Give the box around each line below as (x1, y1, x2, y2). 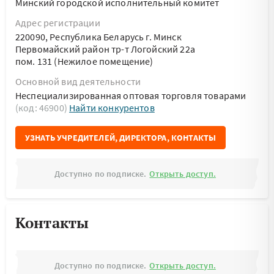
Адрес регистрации (15, 17, 100, 29)
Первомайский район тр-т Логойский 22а (15, 43, 195, 55)
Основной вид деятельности (15, 75, 141, 87)
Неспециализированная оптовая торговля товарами (15, 89, 246, 102)
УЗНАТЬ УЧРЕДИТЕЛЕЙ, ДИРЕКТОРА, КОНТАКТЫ (25, 132, 217, 143)
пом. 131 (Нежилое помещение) (15, 55, 154, 67)
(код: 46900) (15, 102, 70, 114)
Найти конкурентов (69, 102, 155, 114)
